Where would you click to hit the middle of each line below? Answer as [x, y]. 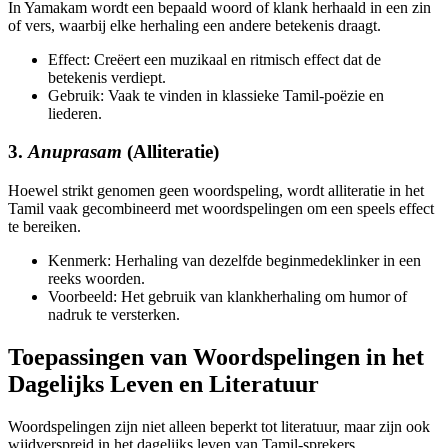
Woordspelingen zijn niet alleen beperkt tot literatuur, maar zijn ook [219, 426]
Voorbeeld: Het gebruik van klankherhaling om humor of [227, 296]
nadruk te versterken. [114, 314]
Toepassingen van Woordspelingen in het [216, 356]
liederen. [75, 113]
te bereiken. [44, 226]
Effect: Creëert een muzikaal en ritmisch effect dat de [214, 59]
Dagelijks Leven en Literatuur [163, 383]
